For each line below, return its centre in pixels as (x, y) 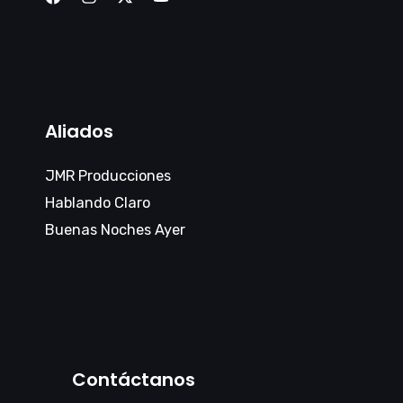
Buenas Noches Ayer (115, 229)
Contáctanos (134, 379)
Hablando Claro (98, 202)
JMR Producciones (108, 175)
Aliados (79, 131)
